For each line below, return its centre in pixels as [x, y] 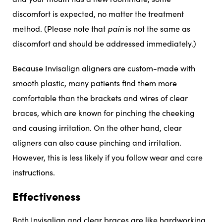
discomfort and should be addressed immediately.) [104, 43]
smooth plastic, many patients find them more [95, 83]
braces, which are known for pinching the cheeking [104, 112]
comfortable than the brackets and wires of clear [100, 98]
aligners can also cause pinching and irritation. [97, 142]
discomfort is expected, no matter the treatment [98, 13]
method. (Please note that [60, 28]
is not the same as [157, 28]
